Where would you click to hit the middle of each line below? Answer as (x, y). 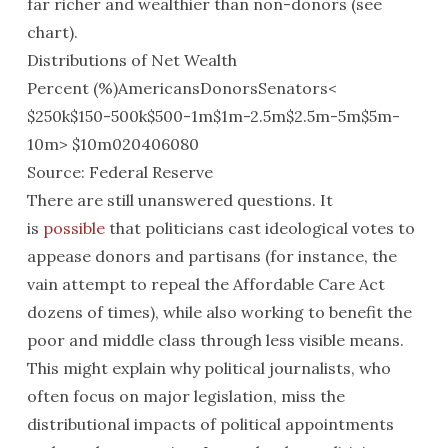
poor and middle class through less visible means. (215, 340)
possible (73, 228)
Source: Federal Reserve (119, 172)
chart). (52, 32)
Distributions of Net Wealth (131, 60)
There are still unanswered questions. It (179, 200)
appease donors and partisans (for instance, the (211, 256)
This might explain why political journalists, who (208, 368)
